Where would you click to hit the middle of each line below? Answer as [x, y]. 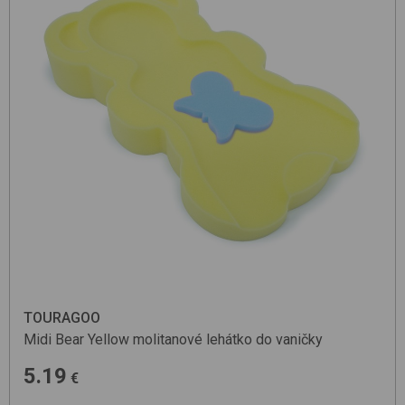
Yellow [108, 339]
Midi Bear [54, 339]
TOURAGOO [62, 317]
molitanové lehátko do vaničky [228, 339]
